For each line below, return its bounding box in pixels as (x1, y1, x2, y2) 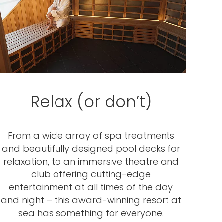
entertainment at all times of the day (9, 181, 173, 193)
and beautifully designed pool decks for (1, 142, 180, 155)
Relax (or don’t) (30, 90, 152, 112)
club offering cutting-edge (31, 168, 151, 180)
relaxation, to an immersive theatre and (3, 155, 179, 167)
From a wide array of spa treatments (7, 129, 174, 142)
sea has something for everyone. (18, 207, 164, 219)
